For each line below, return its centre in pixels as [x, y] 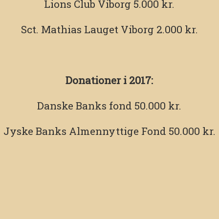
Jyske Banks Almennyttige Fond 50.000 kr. [109, 131]
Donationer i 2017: [109, 80]
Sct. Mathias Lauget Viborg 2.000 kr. [109, 30]
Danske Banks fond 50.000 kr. [109, 106]
